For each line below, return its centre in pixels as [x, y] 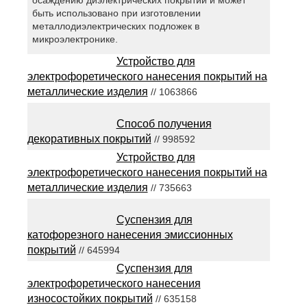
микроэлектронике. [75, 39]
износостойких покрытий [90, 298]
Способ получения [164, 123]
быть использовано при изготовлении [116, 13]
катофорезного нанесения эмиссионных [130, 234]
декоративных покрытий [89, 138]
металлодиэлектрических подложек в [115, 26]
